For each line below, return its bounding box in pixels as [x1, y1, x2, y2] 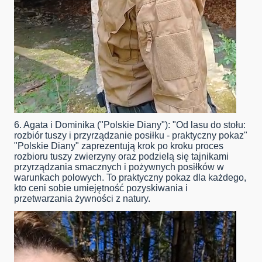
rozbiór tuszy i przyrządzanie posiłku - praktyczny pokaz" [14, 130, 247, 141]
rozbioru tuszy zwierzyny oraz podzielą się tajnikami [14, 151, 229, 162]
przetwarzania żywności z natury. [14, 194, 150, 204]
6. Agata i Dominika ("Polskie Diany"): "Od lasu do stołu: [14, 120, 246, 130]
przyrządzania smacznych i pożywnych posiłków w [14, 162, 224, 173]
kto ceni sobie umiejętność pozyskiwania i [14, 183, 188, 194]
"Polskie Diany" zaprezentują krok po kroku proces [14, 141, 223, 151]
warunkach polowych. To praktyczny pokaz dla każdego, [14, 173, 246, 183]
